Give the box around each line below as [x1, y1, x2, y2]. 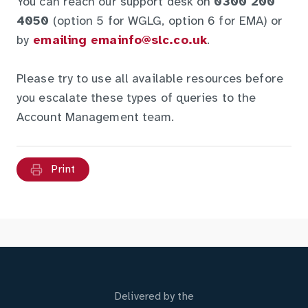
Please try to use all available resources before [16, 73, 283, 87]
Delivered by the [114, 290, 194, 302]
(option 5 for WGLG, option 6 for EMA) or [49, 15, 283, 29]
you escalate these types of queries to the [16, 92, 256, 106]
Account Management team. [16, 111, 175, 125]
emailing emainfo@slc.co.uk [29, 34, 207, 48]
